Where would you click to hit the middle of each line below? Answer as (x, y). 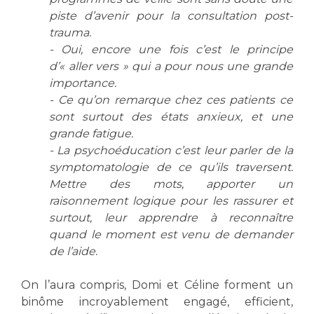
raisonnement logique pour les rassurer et (171, 200)
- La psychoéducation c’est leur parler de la (171, 150)
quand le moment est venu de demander (171, 234)
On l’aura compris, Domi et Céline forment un (157, 285)
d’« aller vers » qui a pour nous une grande (171, 66)
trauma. (70, 32)
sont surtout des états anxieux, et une (171, 116)
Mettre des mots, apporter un (171, 184)
